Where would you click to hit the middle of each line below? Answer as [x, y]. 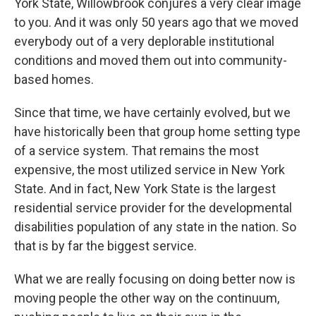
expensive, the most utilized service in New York [150, 170]
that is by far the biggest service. [105, 246]
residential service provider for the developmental [153, 208]
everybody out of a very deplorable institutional [144, 42]
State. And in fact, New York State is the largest [145, 189]
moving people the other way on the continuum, [147, 298]
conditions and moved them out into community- [151, 61]
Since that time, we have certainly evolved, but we [152, 113]
